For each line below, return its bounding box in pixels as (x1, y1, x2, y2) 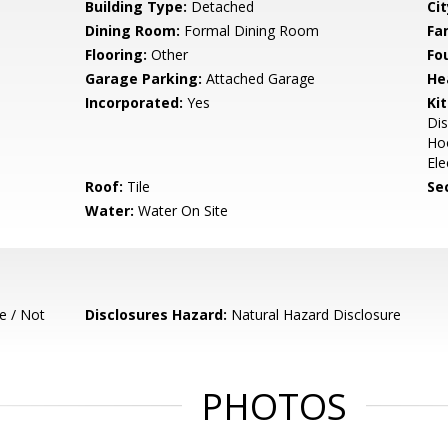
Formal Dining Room (180, 21, 320, 40)
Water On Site (134, 201, 229, 220)
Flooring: (85, 45, 148, 64)
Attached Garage (202, 69, 316, 88)
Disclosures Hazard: (85, 305, 228, 324)
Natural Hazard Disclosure (227, 305, 402, 324)
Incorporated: (85, 93, 184, 112)
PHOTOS (201, 382, 347, 431)
